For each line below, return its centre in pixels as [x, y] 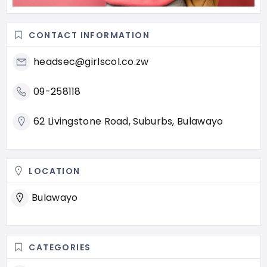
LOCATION [55, 171]
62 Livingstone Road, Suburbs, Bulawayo [128, 121]
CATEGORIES [60, 247]
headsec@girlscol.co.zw [91, 61]
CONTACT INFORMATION [89, 35]
